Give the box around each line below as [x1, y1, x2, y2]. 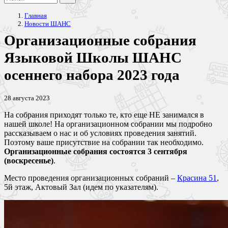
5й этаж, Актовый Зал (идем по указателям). [4, 183, 158, 192]
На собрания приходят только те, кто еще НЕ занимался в [4, 110, 204, 120]
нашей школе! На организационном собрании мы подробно [4, 120, 212, 129]
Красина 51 [177, 174, 217, 183]
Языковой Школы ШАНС [4, 49, 182, 66]
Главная [24, 12, 47, 19]
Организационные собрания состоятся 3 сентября [4, 147, 187, 156]
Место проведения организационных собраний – [4, 174, 177, 183]
